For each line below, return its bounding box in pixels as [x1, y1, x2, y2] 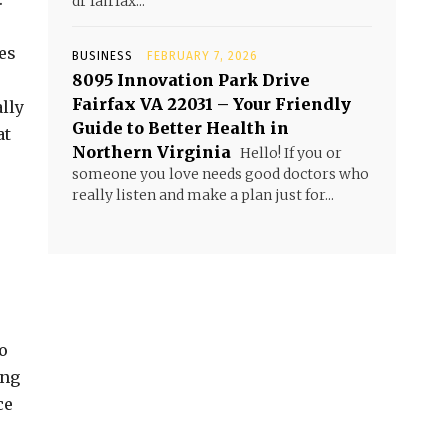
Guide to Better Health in [72, 118, 289, 138]
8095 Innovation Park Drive [72, 70, 310, 90]
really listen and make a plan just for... [72, 186, 334, 204]
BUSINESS [72, 49, 133, 63]
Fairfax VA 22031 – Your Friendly [72, 94, 351, 114]
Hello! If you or [237, 144, 342, 162]
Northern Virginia [72, 142, 231, 162]
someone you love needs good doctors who [72, 165, 369, 183]
